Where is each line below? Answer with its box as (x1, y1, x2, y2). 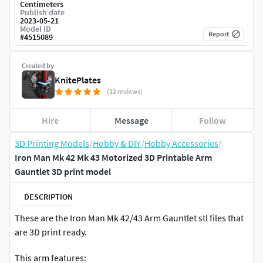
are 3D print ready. (15, 226, 87, 238)
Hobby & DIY (93, 137, 141, 150)
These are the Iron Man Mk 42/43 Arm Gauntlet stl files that (15, 212, 244, 224)
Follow (199, 114, 227, 126)
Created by (22, 61, 54, 70)
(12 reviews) (107, 87, 143, 96)
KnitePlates (55, 74, 101, 86)
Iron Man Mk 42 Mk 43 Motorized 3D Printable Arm (15, 151, 212, 164)
